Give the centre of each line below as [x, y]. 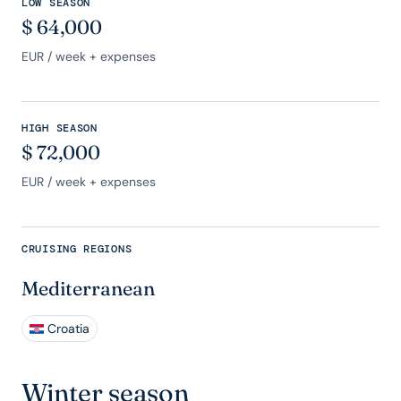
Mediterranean [88, 289]
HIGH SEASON [60, 128]
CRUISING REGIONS [77, 249]
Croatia [68, 328]
